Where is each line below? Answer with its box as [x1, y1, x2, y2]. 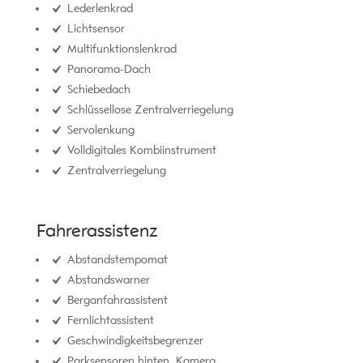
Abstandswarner [63, 273, 150, 288]
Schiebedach [63, 83, 130, 97]
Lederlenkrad [63, 2, 133, 16]
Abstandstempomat [63, 253, 168, 267]
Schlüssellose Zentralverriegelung [63, 103, 233, 117]
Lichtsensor [63, 22, 125, 36]
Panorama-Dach [63, 62, 151, 77]
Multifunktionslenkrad [63, 42, 177, 57]
